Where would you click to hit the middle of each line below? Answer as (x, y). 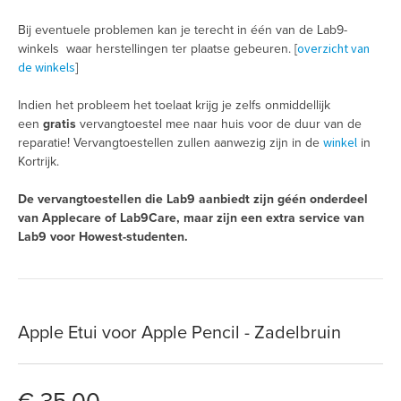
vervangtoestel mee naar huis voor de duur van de (219, 124)
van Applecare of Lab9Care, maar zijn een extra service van (191, 218)
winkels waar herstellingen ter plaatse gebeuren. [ (158, 49)
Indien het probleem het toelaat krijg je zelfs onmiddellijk (174, 106)
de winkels (47, 68)
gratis (60, 124)
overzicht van (333, 49)
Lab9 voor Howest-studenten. (103, 237)
